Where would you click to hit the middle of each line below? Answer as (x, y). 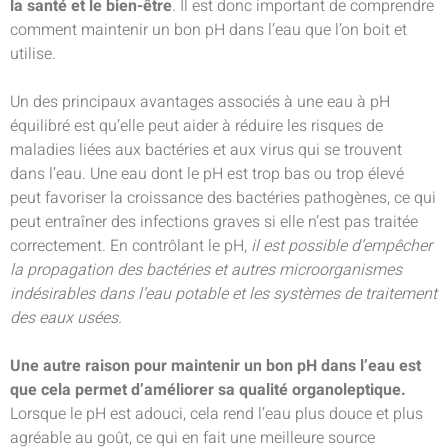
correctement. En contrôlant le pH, (130, 246)
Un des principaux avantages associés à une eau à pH (200, 102)
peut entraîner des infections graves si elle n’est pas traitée (214, 222)
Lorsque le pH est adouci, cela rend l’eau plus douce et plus (216, 414)
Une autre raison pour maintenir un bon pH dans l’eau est (215, 366)
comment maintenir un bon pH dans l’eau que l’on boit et (208, 30)
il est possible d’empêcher (341, 246)
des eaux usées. (68, 318)
